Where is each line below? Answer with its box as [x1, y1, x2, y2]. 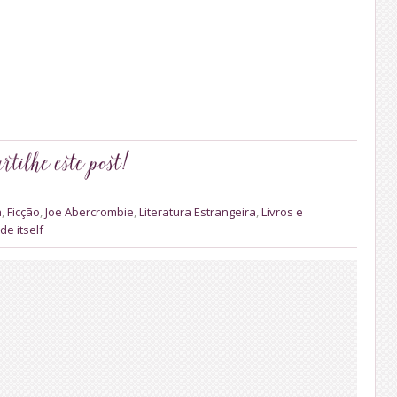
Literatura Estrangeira [139, 203, 256, 220]
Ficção [7, 203, 40, 220]
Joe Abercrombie [45, 203, 134, 220]
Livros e [261, 203, 303, 220]
